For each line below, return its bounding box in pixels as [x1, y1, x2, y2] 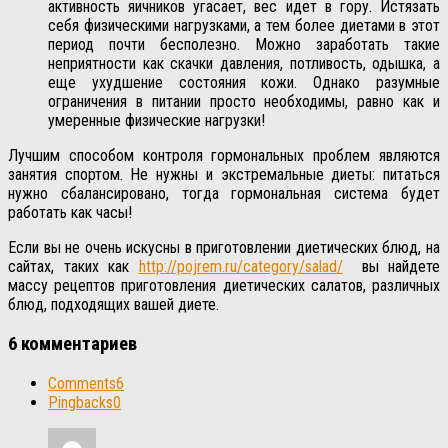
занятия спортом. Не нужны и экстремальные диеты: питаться [8, 165, 440, 185]
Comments [48, 373, 116, 393]
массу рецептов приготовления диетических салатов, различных [8, 276, 440, 296]
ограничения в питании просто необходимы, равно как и [48, 92, 440, 112]
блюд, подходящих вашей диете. [8, 295, 219, 315]
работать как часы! [8, 203, 132, 223]
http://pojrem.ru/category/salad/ [138, 257, 343, 277]
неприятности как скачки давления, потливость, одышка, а [48, 54, 440, 74]
